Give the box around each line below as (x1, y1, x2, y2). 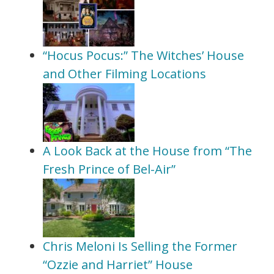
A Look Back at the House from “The (43, 142, 252, 159)
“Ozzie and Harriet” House (43, 256, 193, 273)
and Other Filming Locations (43, 65, 206, 82)
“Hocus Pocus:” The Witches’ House (43, 46, 244, 64)
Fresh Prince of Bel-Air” (43, 160, 176, 177)
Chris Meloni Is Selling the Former (43, 237, 237, 254)
